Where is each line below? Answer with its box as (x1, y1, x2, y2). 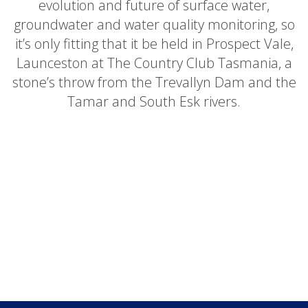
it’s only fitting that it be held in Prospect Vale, (14, 34, 294, 53)
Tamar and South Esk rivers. (67, 92, 241, 111)
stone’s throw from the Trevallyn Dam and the (12, 73, 296, 91)
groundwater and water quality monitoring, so (13, 15, 295, 34)
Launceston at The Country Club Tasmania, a (16, 54, 292, 72)
